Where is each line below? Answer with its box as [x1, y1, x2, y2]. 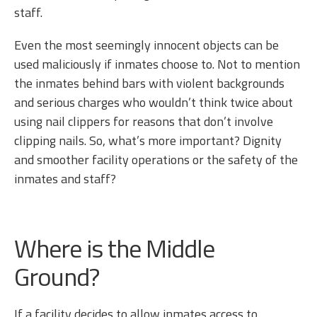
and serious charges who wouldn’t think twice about [14, 93, 293, 112]
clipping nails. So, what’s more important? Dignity [14, 131, 282, 150]
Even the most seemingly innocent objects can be [14, 35, 279, 54]
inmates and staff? [14, 169, 119, 188]
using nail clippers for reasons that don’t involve [14, 112, 273, 131]
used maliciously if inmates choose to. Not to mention [14, 54, 300, 74]
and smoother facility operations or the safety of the [14, 150, 298, 169]
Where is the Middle [14, 229, 214, 267]
